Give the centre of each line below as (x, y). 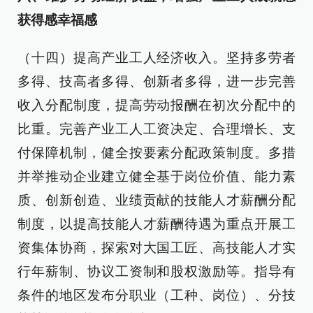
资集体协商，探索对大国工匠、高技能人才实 (156, 248)
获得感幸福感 (57, 20)
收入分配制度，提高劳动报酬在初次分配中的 (156, 105)
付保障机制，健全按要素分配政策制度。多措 (156, 153)
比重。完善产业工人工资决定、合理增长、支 (156, 129)
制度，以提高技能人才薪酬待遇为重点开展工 (156, 224)
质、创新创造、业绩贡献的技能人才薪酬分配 (156, 200)
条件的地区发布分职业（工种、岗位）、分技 (156, 295)
